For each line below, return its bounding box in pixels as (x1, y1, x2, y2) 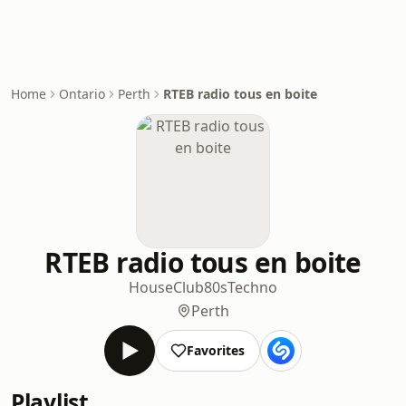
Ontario (59, 85, 105, 102)
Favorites (187, 342, 245, 359)
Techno (227, 277, 277, 297)
